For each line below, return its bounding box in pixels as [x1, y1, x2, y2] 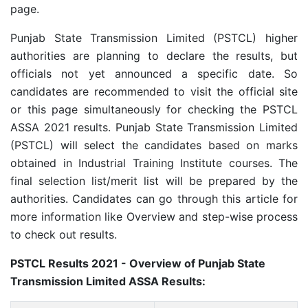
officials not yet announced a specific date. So [10, 67, 298, 80]
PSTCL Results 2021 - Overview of [10, 256, 198, 270]
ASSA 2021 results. [10, 120, 115, 134]
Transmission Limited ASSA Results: [10, 274, 206, 288]
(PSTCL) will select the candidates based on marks [10, 138, 298, 152]
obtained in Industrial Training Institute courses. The [10, 156, 298, 170]
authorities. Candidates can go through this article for [10, 192, 298, 206]
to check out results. [10, 228, 117, 241]
